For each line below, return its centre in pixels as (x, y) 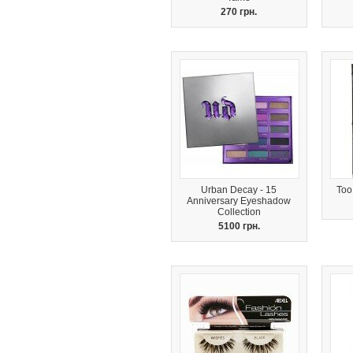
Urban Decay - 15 (239, 190)
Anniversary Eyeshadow (239, 201)
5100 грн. (239, 226)
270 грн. (239, 12)
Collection (239, 212)
